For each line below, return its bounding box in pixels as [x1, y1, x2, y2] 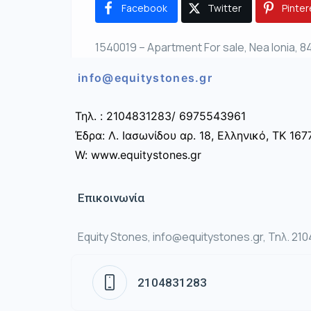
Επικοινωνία [78, 191, 144, 205]
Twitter [208, 1, 242, 15]
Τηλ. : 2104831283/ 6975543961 [75, 109, 246, 123]
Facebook [121, 1, 167, 15]
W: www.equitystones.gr [75, 148, 201, 162]
